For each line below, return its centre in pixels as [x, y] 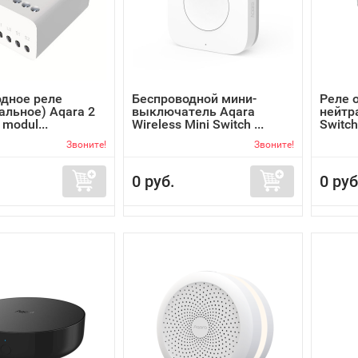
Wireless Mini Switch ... [198, 124]
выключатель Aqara [193, 111]
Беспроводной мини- [194, 99]
